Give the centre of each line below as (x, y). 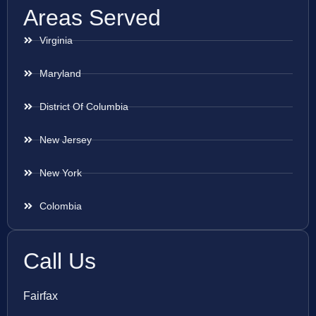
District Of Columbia (84, 107)
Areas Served (92, 18)
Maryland (60, 74)
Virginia (56, 41)
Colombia (60, 206)
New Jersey (65, 140)
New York (60, 173)
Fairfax (41, 296)
